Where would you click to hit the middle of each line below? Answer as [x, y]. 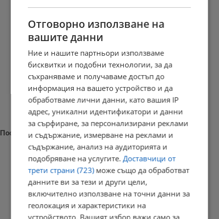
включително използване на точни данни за [109, 194]
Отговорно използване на [96, 24]
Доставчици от [149, 159]
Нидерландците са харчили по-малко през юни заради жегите [112, 183]
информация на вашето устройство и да [100, 88]
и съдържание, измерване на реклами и [101, 135]
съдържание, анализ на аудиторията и [98, 147]
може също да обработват [142, 170]
